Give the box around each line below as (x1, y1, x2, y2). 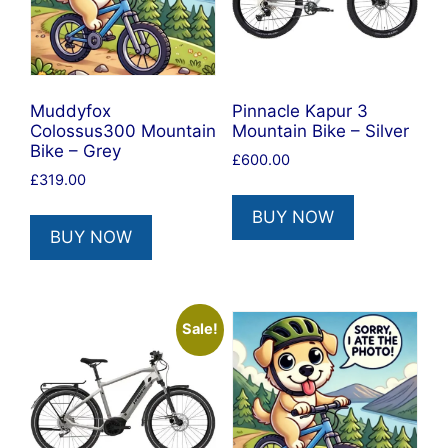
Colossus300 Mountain (30, 121, 216, 142)
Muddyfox (30, 101, 111, 122)
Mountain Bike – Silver (231, 121, 409, 142)
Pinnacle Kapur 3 (231, 101, 368, 122)
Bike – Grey (30, 141, 121, 162)
